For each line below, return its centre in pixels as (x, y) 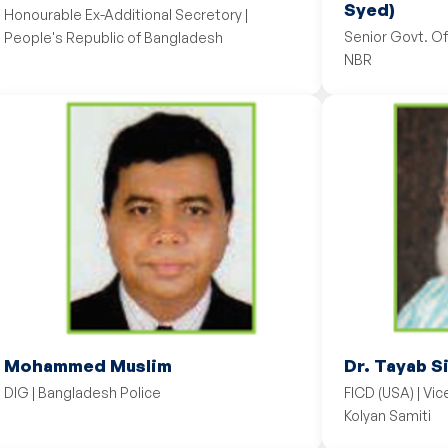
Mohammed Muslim (88, 365)
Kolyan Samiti (387, 415)
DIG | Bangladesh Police (82, 392)
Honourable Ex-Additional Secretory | (126, 14)
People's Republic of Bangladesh (113, 37)
